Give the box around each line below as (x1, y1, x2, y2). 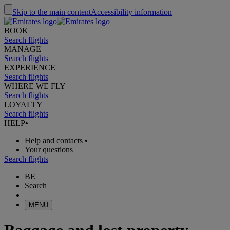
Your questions (25, 145, 73, 154)
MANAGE (4, 45, 41, 53)
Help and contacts (25, 136, 83, 145)
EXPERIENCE (4, 63, 55, 72)
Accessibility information (91, 8, 172, 16)
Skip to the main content (12, 8, 91, 16)
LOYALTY (4, 100, 43, 109)
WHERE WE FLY (4, 82, 66, 90)
